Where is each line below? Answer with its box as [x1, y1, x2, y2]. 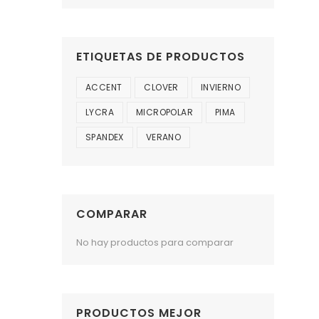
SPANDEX [85, 131, 124, 144]
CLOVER [144, 81, 179, 94]
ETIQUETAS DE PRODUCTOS [76, 48, 245, 66]
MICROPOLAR [136, 106, 193, 119]
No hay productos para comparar [76, 236, 234, 250]
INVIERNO [200, 81, 241, 94]
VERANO [145, 131, 182, 144]
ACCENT [85, 81, 122, 94]
